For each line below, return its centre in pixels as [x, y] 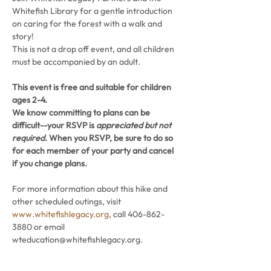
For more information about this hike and [91, 189]
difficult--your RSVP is [54, 125]
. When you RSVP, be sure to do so [110, 138]
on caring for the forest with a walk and [88, 24]
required [28, 138]
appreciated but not [135, 125]
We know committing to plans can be [82, 113]
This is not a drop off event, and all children [94, 49]
